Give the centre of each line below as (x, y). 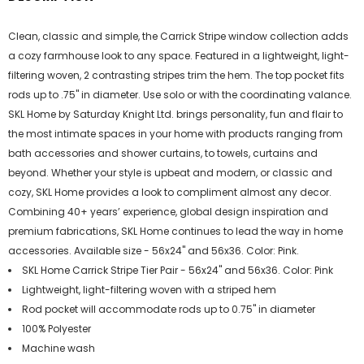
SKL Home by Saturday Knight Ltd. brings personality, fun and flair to (175, 114)
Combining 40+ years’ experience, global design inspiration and (168, 212)
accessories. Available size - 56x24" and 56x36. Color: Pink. (154, 251)
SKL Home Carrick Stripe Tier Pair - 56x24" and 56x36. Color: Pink (178, 270)
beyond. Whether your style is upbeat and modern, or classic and (170, 173)
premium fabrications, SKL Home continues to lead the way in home (175, 231)
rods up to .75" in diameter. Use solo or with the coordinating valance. (180, 95)
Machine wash (58, 348)
